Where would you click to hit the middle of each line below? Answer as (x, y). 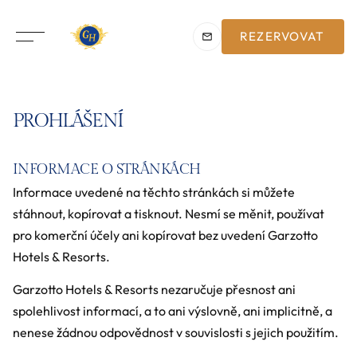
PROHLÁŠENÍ (68, 121)
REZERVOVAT (282, 37)
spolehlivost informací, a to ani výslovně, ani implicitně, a (173, 310)
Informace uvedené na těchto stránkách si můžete (154, 192)
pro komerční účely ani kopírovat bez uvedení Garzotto (165, 235)
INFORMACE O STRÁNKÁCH (107, 169)
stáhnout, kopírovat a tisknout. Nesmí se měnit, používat (169, 213)
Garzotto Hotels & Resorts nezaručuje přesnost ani (154, 289)
